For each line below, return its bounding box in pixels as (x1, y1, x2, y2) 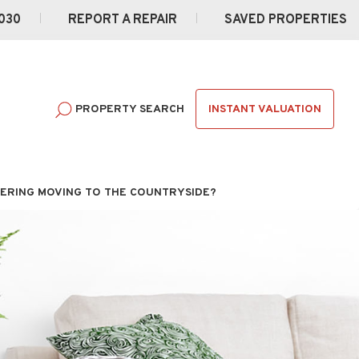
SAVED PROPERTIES (224, 12, 347, 29)
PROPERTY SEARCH (75, 103, 184, 117)
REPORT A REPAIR (68, 12, 180, 29)
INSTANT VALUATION (208, 103, 321, 116)
